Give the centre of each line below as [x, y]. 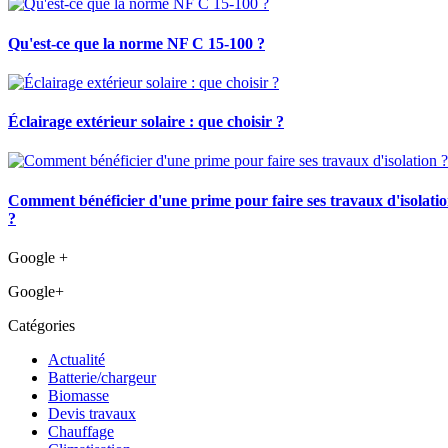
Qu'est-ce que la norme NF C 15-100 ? [136, 43]
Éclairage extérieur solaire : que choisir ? [146, 122]
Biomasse [78, 395]
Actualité [76, 359]
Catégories [41, 325]
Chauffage [81, 431]
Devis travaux [92, 413]
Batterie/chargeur [102, 377]
